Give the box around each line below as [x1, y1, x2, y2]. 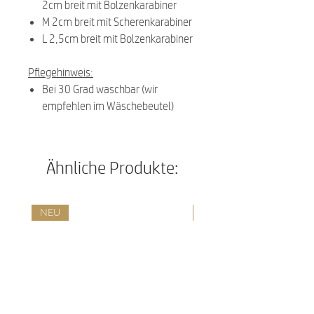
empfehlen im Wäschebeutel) [42, 99, 174, 112]
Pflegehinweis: [28, 65, 93, 78]
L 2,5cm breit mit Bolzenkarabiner [42, 32, 193, 45]
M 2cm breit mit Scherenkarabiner [42, 15, 192, 28]
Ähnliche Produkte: [46, 158, 179, 177]
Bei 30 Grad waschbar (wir [42, 82, 158, 95]
